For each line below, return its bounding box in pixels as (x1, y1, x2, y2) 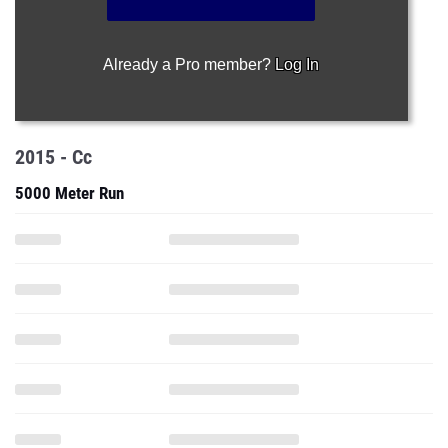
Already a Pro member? (103, 56, 276, 73)
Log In (275, 56, 320, 73)
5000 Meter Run (15, 183, 124, 203)
